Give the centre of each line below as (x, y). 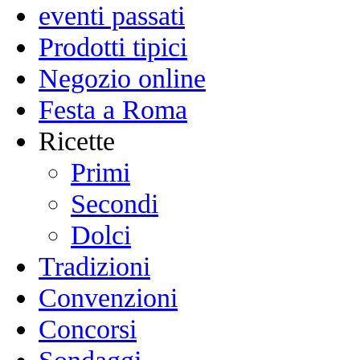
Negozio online (122, 78)
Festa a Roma (113, 110)
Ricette (77, 141)
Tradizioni (94, 266)
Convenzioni (108, 298)
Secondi (115, 204)
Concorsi (88, 329)
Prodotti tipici (113, 47)
